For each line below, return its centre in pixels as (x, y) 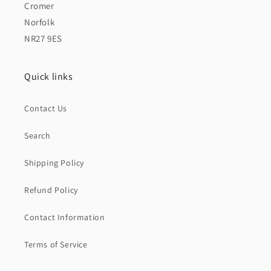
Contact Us (46, 109)
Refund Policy (51, 190)
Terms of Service (56, 245)
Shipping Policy (54, 163)
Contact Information (65, 217)
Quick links (49, 77)
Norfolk (40, 22)
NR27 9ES (43, 39)
